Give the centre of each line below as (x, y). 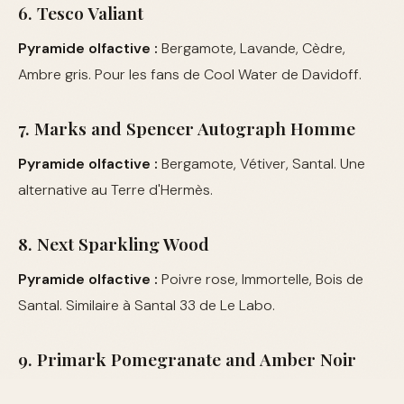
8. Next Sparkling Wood (114, 244)
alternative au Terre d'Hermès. (115, 190)
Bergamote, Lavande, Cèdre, (252, 49)
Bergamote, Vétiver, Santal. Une (262, 164)
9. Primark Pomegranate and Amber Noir (187, 359)
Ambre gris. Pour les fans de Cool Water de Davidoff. (190, 75)
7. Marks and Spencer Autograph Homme (187, 129)
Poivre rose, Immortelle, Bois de (261, 280)
